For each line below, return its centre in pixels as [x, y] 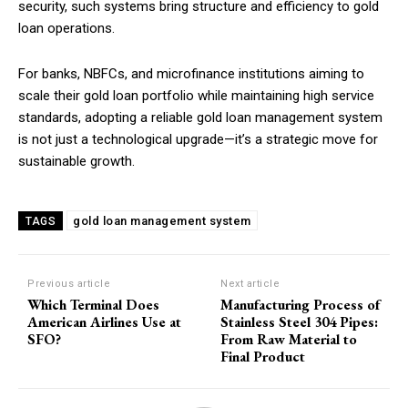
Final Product [263, 356]
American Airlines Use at [104, 321]
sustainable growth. [76, 161]
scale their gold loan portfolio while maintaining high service [196, 95]
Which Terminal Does [93, 304]
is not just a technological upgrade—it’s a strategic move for [198, 139]
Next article [250, 283]
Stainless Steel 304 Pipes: [300, 321]
